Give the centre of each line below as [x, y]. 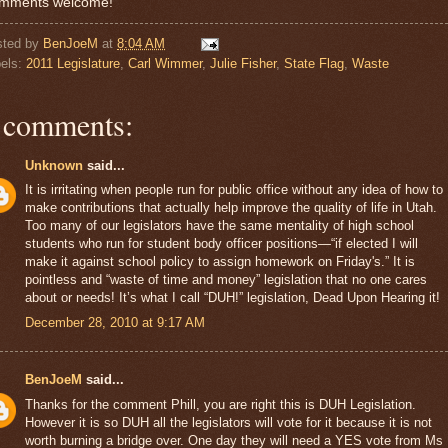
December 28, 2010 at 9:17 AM [115, 322]
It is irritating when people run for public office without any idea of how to [234, 190]
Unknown [54, 165]
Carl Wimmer [165, 63]
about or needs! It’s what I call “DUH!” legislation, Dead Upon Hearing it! [232, 298]
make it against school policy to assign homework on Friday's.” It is [220, 262]
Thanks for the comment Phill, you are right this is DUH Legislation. [220, 404]
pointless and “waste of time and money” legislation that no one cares [226, 280]
